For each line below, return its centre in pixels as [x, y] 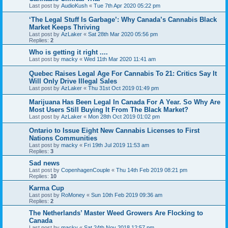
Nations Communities [63, 138]
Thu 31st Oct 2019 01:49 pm [123, 88]
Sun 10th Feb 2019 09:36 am [127, 195]
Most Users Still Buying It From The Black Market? [109, 110]
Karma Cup [47, 188]
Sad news [44, 163]
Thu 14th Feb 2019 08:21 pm [152, 170]
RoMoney [73, 195]
